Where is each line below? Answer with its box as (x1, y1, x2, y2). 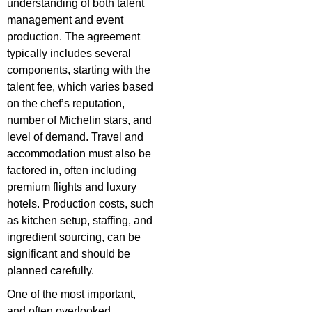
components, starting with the (7, 64, 150, 77)
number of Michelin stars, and (7, 114, 152, 127)
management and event (7, 14, 123, 26)
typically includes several (7, 47, 131, 60)
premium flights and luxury (7, 181, 136, 194)
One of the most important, (7, 288, 136, 301)
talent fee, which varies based (7, 81, 153, 93)
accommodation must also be (7, 148, 151, 160)
